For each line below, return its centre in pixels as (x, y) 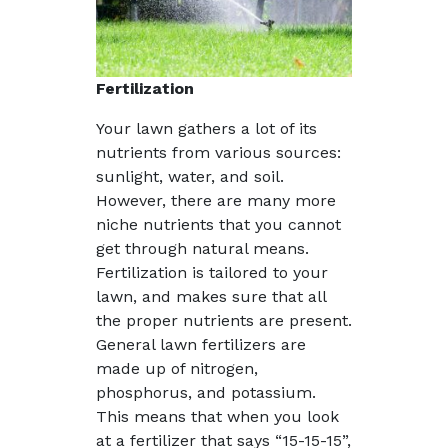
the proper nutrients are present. (224, 320)
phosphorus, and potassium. (206, 392)
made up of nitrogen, (177, 368)
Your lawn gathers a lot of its (206, 128)
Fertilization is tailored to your (212, 272)
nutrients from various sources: (218, 152)
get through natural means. (202, 248)
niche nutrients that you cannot (218, 224)
